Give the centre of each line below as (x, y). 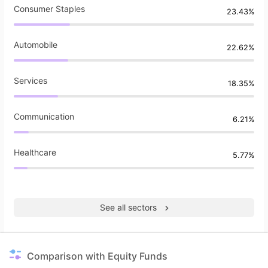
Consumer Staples (49, 9)
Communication (44, 117)
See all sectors (128, 208)
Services (31, 81)
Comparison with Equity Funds (97, 256)
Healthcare (35, 153)
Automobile (36, 45)
